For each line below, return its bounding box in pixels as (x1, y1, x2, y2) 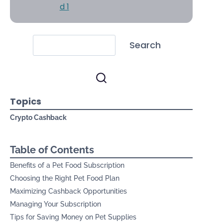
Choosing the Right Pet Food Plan (10, 174, 120, 183)
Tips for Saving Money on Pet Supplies (10, 213, 137, 222)
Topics (10, 95, 42, 108)
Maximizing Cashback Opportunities (10, 187, 127, 196)
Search (129, 39, 161, 52)
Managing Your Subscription (10, 200, 102, 209)
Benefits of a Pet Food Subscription (10, 161, 125, 170)
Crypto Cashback (10, 113, 67, 122)
